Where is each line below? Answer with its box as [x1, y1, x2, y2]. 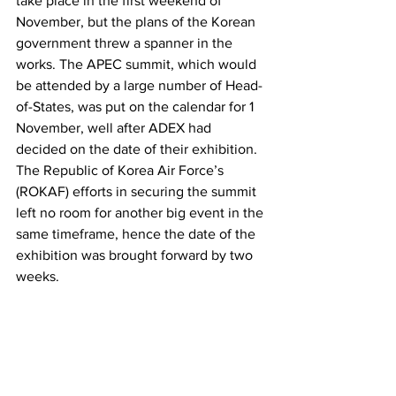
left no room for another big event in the [16, 205, 267, 221]
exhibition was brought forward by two [16, 247, 256, 263]
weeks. [16, 269, 59, 285]
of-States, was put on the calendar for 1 [16, 99, 257, 115]
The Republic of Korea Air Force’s [16, 163, 227, 179]
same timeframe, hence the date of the [16, 226, 259, 242]
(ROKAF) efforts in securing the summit [16, 184, 260, 200]
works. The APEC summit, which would [16, 57, 260, 72]
